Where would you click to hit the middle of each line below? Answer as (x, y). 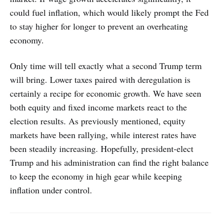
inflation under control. (51, 190)
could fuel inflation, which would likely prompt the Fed (109, 12)
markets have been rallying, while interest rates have (103, 134)
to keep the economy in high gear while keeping (96, 176)
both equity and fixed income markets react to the (98, 107)
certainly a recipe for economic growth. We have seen (106, 93)
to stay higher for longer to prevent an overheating (99, 26)
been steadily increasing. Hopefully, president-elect (102, 148)
